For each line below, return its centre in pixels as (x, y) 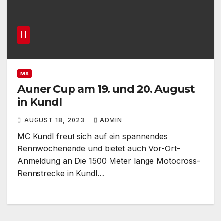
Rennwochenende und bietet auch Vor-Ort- (99, 148)
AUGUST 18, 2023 (55, 120)
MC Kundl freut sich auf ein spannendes (92, 136)
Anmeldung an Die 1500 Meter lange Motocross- (109, 161)
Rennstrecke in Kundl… (61, 173)
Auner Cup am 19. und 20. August (106, 89)
